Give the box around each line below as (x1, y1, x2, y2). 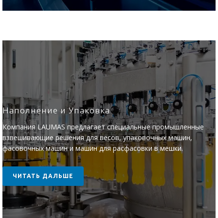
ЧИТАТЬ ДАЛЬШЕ (13, 173, 73, 179)
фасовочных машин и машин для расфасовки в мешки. (2, 144, 183, 153)
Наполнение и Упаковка (2, 106, 110, 115)
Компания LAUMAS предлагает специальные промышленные (2, 122, 204, 131)
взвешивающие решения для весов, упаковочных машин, (2, 133, 192, 142)
